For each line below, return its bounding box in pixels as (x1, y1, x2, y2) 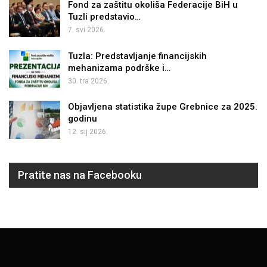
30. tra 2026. (68, 76, 109, 85)
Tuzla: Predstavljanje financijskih (68, 50, 207, 61)
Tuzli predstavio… (68, 11, 141, 22)
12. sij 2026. (68, 128, 108, 136)
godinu (68, 113, 97, 125)
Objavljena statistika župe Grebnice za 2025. (68, 101, 257, 113)
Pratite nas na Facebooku (18, 168, 142, 181)
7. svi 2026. (68, 25, 105, 34)
